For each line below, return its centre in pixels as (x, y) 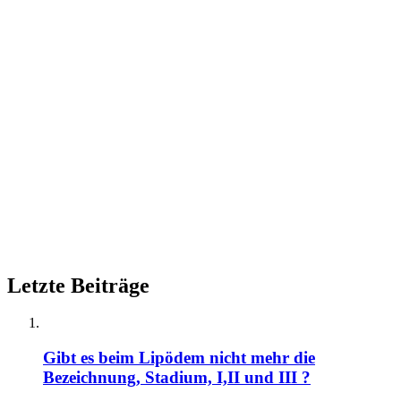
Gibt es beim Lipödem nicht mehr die (179, 358)
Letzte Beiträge (78, 285)
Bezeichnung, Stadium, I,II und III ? (177, 378)
